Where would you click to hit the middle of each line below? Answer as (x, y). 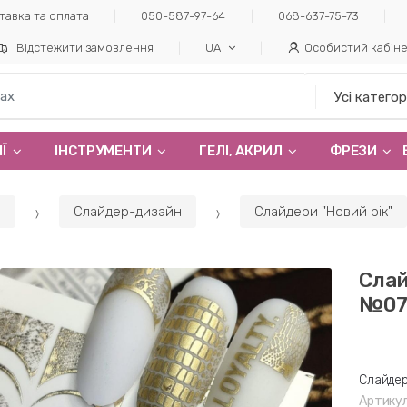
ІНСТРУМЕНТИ (103, 150)
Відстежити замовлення (84, 48)
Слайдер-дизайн (128, 212)
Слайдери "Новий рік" (323, 212)
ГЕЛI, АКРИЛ (241, 150)
